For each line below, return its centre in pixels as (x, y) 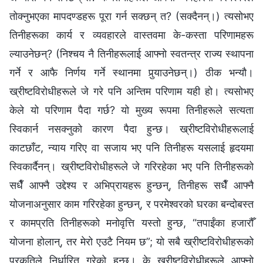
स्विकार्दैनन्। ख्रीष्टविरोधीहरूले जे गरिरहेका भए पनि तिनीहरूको (131, 167)
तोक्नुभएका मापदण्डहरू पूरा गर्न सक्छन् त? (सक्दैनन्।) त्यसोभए (131, 16)
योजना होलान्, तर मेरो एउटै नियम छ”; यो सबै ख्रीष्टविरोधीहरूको (131, 242)
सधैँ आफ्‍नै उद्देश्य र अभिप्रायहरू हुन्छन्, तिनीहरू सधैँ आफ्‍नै (131, 186)
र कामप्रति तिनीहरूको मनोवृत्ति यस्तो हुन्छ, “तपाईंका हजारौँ (131, 223)
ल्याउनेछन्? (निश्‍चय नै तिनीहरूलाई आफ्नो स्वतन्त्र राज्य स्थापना (131, 54)
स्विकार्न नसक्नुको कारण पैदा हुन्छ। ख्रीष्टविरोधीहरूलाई (131, 129)
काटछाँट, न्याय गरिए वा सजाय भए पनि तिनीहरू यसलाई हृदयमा (131, 148)
